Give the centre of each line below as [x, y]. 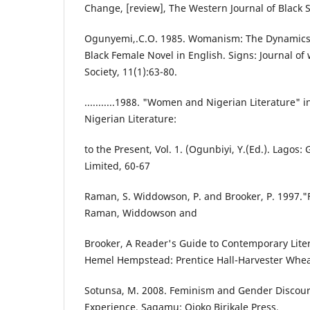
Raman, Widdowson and [141, 213]
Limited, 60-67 [117, 166]
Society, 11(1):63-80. [131, 72]
